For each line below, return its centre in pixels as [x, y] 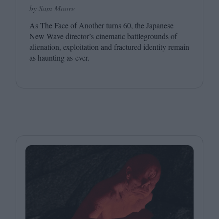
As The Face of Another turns [76, 25]
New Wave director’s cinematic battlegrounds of [103, 36]
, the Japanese [152, 25]
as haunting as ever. [59, 57]
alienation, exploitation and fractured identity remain [109, 47]
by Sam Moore [52, 8]
